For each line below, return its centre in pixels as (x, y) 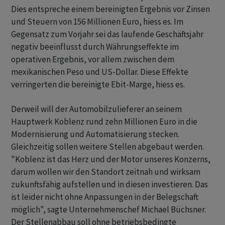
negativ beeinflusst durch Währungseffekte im (95, 47)
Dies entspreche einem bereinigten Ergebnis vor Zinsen (110, 9)
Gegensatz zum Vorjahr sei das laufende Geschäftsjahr (107, 34)
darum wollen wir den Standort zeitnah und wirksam (106, 172)
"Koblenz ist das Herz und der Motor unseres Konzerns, (111, 159)
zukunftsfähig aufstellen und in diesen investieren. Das (109, 184)
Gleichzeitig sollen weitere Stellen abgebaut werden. (107, 147)
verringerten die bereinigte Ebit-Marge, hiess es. (98, 84)
